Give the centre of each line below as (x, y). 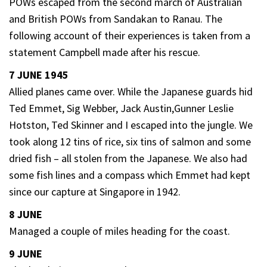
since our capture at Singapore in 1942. (95, 191)
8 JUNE (26, 214)
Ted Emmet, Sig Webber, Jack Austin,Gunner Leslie (121, 108)
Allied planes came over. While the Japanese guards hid (131, 91)
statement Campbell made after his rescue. (105, 52)
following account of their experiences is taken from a (130, 35)
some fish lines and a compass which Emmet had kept (130, 175)
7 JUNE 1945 (39, 74)
